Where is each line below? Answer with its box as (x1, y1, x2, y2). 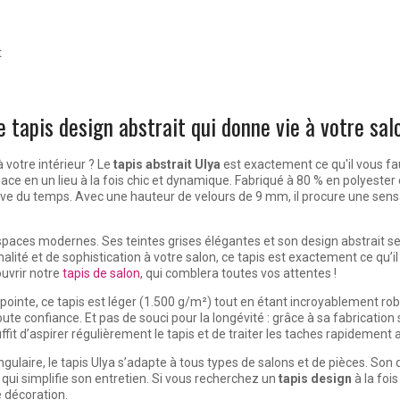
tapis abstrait (113, 157, 192, 172)
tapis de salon (62, 266, 140, 281)
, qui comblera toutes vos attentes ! (140, 266, 337, 281)
